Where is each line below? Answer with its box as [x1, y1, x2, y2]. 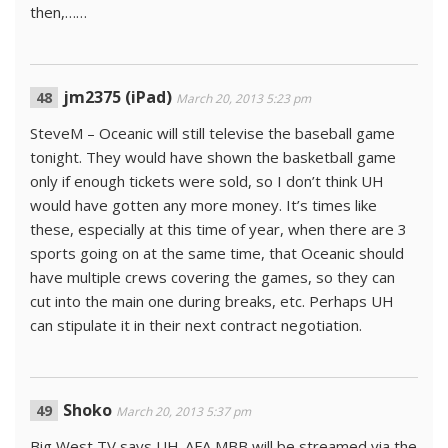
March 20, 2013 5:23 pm [176, 90, 311, 107]
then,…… [30, 2, 87, 22]
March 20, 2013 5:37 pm [116, 403, 251, 420]
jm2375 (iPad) [63, 86, 172, 108]
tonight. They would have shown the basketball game [30, 147, 396, 167]
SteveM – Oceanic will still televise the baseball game [30, 123, 395, 143]
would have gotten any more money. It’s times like [30, 195, 377, 215]
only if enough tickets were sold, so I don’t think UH [30, 171, 384, 191]
